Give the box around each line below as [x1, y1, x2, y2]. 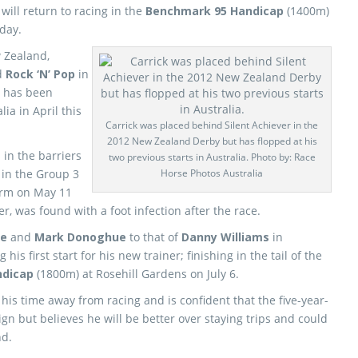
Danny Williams [181, 229, 269, 245]
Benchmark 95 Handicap [145, 3, 287, 18]
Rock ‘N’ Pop [6, 66, 75, 82]
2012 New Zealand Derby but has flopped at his [106, 134, 317, 148]
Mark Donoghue [34, 229, 126, 245]
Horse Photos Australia [161, 166, 263, 180]
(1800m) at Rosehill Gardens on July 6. [34, 266, 239, 281]
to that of [126, 229, 181, 245]
